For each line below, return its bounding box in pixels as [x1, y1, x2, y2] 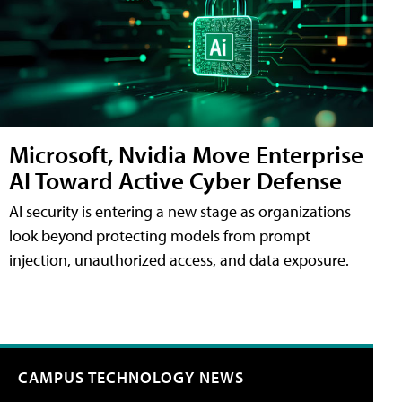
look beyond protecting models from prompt [9, 224, 310, 246]
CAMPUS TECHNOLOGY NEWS [18, 366, 244, 388]
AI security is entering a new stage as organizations [9, 200, 351, 222]
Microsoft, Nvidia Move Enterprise [9, 137, 363, 170]
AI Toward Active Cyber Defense [9, 163, 342, 196]
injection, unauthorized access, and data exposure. [9, 249, 349, 270]
